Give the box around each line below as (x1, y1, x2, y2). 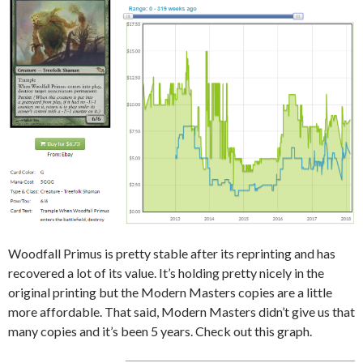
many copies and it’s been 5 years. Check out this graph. (8, 322, 312, 339)
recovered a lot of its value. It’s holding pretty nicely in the (8, 264, 324, 280)
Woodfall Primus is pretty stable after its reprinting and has (8, 245, 335, 261)
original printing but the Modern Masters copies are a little (8, 284, 332, 300)
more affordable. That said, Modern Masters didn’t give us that (8, 303, 355, 319)
